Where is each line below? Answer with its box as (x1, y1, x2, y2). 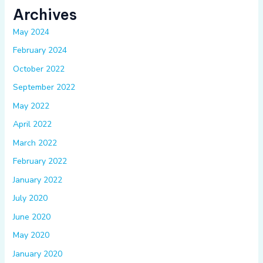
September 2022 (12, 82, 75, 93)
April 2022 (12, 119, 52, 130)
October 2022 (12, 63, 65, 75)
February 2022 (12, 156, 67, 167)
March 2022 (12, 137, 57, 149)
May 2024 (12, 26, 49, 38)
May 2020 (12, 230, 49, 241)
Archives (12, 5, 77, 24)
